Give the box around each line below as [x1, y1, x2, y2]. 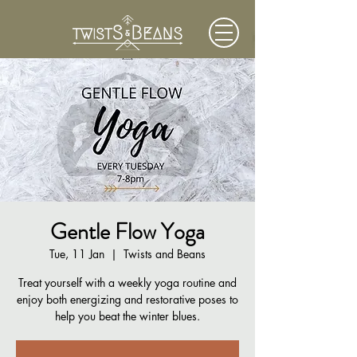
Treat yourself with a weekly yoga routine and [18, 275, 237, 290]
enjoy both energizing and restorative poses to [17, 292, 238, 307]
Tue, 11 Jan [49, 246, 104, 261]
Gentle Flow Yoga [50, 216, 205, 248]
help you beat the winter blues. [55, 308, 200, 324]
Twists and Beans [124, 246, 206, 261]
